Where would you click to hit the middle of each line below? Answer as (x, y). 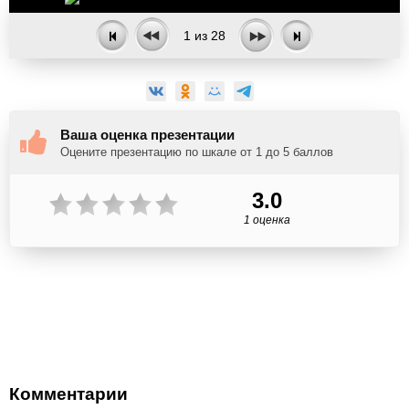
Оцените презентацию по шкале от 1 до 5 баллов (197, 152)
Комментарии (68, 394)
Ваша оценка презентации (147, 135)
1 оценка (267, 220)
